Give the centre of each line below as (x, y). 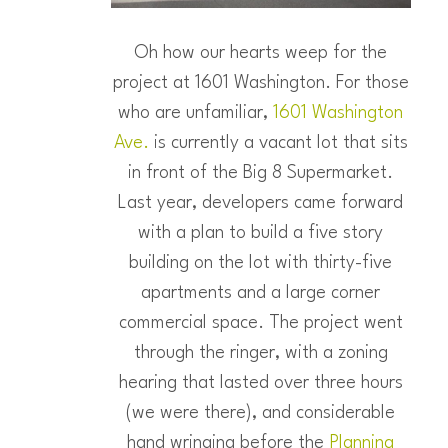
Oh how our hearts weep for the (260, 53)
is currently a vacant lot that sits (278, 143)
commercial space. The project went (260, 323)
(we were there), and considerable (260, 413)
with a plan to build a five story (260, 233)
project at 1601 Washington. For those (260, 83)
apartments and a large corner (260, 293)
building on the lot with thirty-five (260, 263)
